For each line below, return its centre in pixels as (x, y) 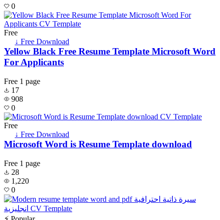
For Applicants (34, 62)
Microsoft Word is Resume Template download (98, 144)
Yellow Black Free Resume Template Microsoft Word (110, 52)
